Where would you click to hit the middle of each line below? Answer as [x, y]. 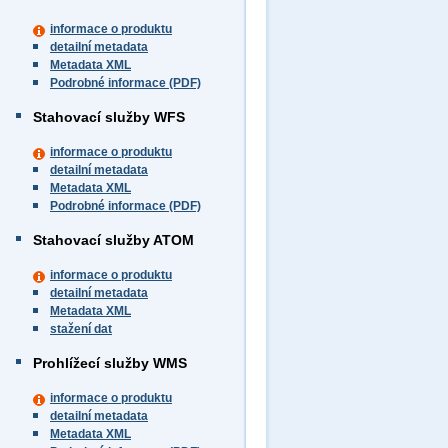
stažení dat [81, 329]
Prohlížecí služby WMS [110, 363]
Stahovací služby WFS [109, 117]
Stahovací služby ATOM [113, 240]
